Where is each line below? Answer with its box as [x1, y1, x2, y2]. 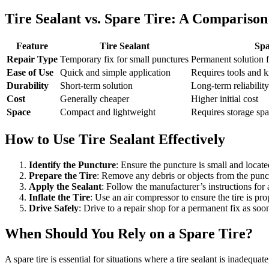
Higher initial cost [191, 94, 258, 104]
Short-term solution [60, 80, 133, 91]
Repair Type [7, 54, 58, 65]
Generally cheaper [60, 94, 129, 104]
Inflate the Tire [29, 192, 90, 202]
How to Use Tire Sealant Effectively [5, 131, 225, 148]
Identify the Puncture [29, 159, 116, 170]
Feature [16, 41, 48, 52]
